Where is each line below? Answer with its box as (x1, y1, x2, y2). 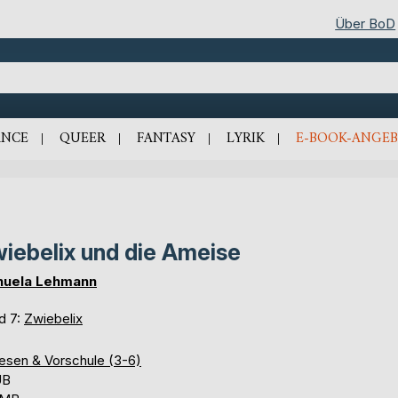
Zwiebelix (24, 309, 83, 327)
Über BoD (335, 14, 396, 32)
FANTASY (136, 125, 195, 151)
